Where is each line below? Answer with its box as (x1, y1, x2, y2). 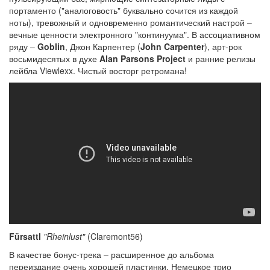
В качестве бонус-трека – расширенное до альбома (9, 248, 214, 261)
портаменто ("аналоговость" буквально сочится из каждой (9, 4, 238, 16)
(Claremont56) (85, 230, 143, 243)
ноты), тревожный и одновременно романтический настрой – (9, 16, 252, 28)
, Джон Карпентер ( (65, 40, 140, 52)
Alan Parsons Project (99, 52, 186, 64)
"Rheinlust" (43, 230, 85, 243)
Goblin (37, 40, 65, 52)
